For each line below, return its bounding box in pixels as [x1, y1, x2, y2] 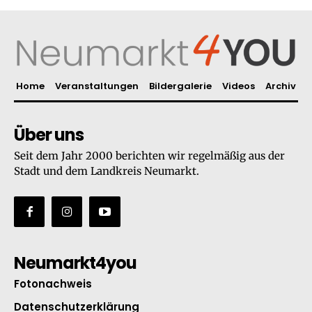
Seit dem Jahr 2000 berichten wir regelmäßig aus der [14, 149, 285, 163]
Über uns [14, 123, 84, 147]
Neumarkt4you [14, 251, 136, 275]
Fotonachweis [14, 276, 92, 292]
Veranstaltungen [55, 79, 139, 93]
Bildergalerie [149, 79, 212, 93]
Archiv [265, 79, 296, 93]
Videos [222, 79, 255, 93]
